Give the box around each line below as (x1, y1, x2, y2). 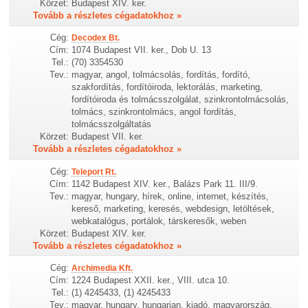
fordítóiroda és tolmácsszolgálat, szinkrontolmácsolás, (71, 94, 289, 105)
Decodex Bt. (71, 33, 120, 43)
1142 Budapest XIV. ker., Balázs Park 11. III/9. (71, 178, 258, 189)
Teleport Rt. (71, 166, 117, 177)
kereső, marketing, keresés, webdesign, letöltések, (71, 203, 275, 214)
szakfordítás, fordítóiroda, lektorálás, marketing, (71, 82, 263, 93)
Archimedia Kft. (71, 263, 133, 273)
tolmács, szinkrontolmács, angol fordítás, (71, 107, 237, 118)
